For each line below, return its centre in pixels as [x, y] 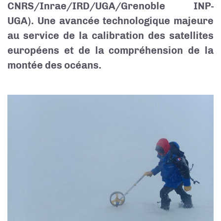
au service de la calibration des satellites [110, 36]
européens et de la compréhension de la [110, 50]
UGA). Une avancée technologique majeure [110, 21]
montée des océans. [55, 65]
